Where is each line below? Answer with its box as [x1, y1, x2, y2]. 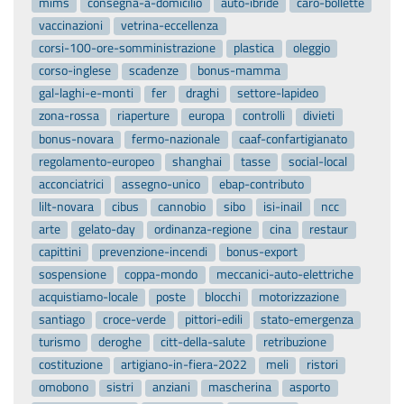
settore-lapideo [237, 84, 319, 103]
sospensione [39, 264, 107, 283]
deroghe [98, 333, 142, 352]
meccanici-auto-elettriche [216, 264, 353, 283]
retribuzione [263, 333, 327, 352]
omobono [39, 378, 89, 397]
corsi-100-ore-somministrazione [39, 39, 216, 58]
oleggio [292, 39, 330, 58]
